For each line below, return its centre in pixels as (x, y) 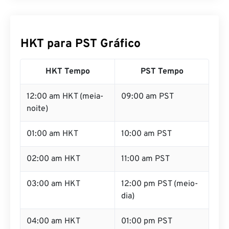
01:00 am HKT (52, 134)
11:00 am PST (145, 159)
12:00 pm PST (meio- (159, 184)
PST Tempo (162, 72)
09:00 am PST (147, 97)
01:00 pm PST (147, 221)
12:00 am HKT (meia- (65, 97)
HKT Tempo (67, 72)
